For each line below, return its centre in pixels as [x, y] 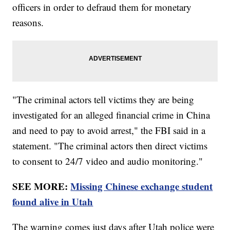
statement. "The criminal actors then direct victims [110, 146]
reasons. [28, 23]
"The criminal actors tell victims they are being [103, 100]
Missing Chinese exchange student [142, 186]
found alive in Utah [53, 202]
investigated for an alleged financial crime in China [111, 115]
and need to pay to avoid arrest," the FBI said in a [109, 130]
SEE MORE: [42, 186]
